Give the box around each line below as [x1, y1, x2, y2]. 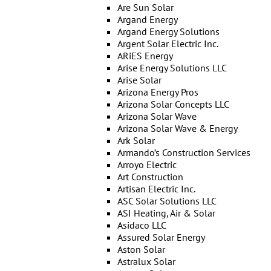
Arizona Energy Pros [117, 86, 198, 98]
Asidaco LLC [117, 219, 166, 231]
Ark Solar [117, 134, 155, 146]
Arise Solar [117, 74, 162, 86]
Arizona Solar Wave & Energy [117, 122, 238, 134]
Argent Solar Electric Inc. [117, 38, 218, 50]
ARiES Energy [117, 50, 173, 62]
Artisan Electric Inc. [117, 183, 195, 195]
